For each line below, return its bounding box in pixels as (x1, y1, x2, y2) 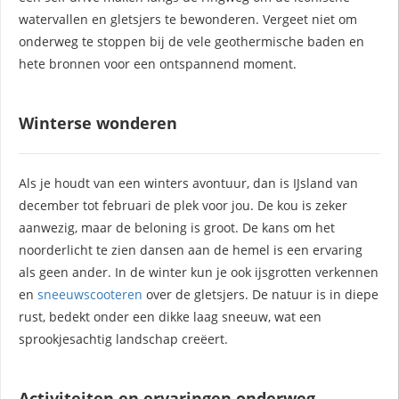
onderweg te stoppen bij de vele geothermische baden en (19, 33, 364, 51)
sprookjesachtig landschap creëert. (19, 330, 228, 348)
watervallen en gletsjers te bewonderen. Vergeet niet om (19, 11, 357, 28)
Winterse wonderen (19, 112, 177, 134)
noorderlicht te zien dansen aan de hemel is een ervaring (19, 241, 362, 259)
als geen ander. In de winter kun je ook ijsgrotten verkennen (19, 264, 379, 281)
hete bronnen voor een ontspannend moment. (19, 55, 297, 73)
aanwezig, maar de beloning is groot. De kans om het (19, 219, 335, 237)
